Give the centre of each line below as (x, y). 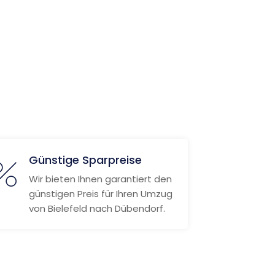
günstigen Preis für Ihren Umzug (100, 194)
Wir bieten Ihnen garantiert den (100, 179)
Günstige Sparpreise (85, 160)
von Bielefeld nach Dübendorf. (97, 208)
